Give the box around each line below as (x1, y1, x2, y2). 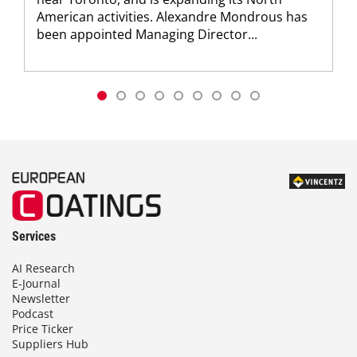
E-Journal (12, 276, 61, 291)
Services (12, 229, 56, 244)
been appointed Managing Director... (37, 25, 257, 44)
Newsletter (12, 291, 70, 306)
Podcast (12, 306, 53, 321)
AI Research (12, 261, 75, 276)
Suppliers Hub (12, 336, 88, 351)
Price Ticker (12, 321, 73, 336)
